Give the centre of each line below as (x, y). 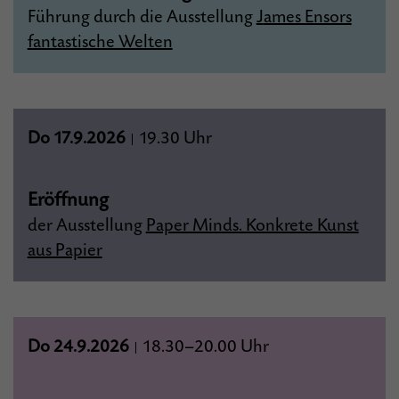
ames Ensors (307, 17)
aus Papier (65, 251)
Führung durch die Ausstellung (142, 17)
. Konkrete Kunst (298, 226)
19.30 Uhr (173, 138)
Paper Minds (192, 226)
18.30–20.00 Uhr (204, 347)
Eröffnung (68, 200)
